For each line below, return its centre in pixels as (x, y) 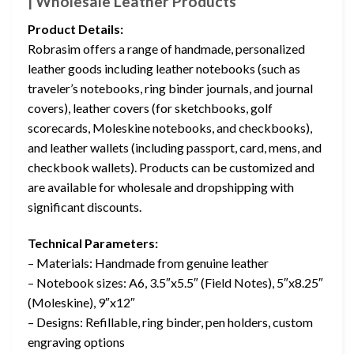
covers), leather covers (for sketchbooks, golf (150, 108)
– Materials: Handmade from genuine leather (148, 262)
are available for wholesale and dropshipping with (161, 187)
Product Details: (75, 29)
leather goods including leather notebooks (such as (164, 68)
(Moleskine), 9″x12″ (81, 302)
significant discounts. (85, 207)
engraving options (76, 341)
